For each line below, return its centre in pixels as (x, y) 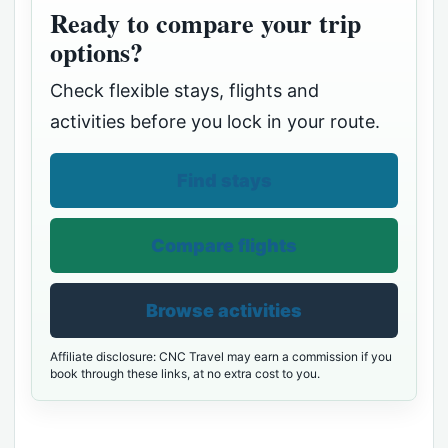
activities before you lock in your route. (215, 122)
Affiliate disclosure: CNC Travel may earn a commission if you (221, 357)
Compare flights (224, 246)
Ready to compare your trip (205, 23)
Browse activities (224, 311)
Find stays (224, 181)
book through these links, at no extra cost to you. (185, 374)
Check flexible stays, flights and (184, 91)
